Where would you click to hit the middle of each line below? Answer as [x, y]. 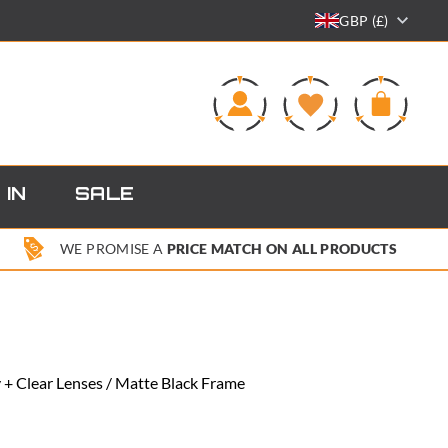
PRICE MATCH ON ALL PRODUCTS [282, 249]
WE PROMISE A [113, 249]
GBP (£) [364, 20]
